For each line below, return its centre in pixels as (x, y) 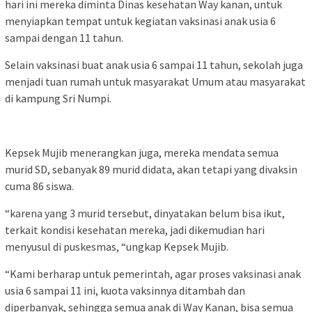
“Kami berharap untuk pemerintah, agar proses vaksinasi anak (153, 274)
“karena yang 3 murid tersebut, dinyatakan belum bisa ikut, (145, 213)
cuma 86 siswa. (39, 186)
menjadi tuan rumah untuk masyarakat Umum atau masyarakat (155, 82)
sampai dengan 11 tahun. (64, 38)
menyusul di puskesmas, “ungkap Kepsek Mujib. (117, 247)
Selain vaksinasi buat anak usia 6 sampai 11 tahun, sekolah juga (154, 65)
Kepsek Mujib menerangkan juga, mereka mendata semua (142, 153)
